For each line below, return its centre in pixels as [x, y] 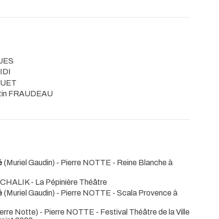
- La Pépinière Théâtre [69, 182]
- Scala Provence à [145, 193]
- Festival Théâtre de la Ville [143, 212]
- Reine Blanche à [142, 163]
